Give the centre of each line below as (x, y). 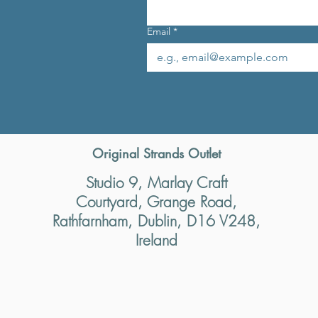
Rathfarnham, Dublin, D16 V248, (156, 221)
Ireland (156, 240)
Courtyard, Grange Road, (156, 202)
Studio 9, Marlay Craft (156, 182)
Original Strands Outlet (156, 153)
